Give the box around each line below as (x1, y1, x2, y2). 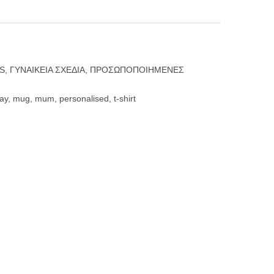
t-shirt (114, 94, 136, 104)
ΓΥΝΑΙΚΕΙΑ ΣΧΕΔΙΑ (10, 65, 85, 75)
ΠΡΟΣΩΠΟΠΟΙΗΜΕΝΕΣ (90, 65, 184, 75)
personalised (59, 94, 109, 104)
